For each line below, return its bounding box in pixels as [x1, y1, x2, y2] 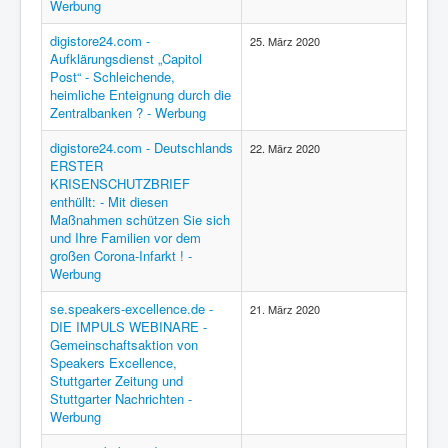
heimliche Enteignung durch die [50, 85, 231, 104]
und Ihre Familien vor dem [50, 228, 201, 247]
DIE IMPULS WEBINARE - [50, 317, 207, 336]
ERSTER [50, 156, 103, 175]
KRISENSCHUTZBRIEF [50, 174, 190, 193]
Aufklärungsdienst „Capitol [50, 49, 202, 68]
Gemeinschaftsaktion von [50, 335, 198, 354]
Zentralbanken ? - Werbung [50, 103, 206, 122]
